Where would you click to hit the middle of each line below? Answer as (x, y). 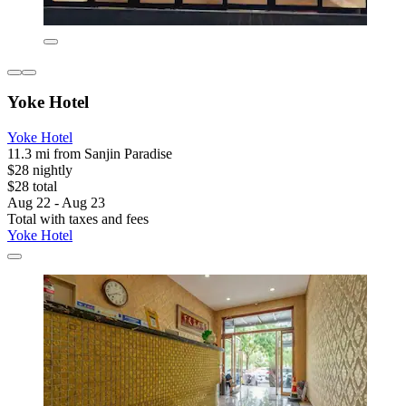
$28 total (32, 186)
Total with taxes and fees (78, 218)
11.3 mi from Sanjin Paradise (90, 153)
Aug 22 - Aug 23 (56, 202)
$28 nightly (40, 169)
